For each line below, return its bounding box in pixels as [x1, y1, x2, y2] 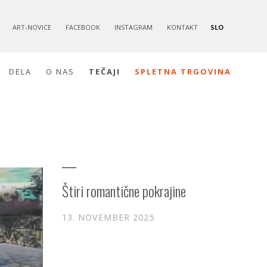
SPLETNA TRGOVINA [135, 66, 231, 77]
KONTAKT [167, 23, 198, 32]
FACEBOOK [66, 23, 100, 32]
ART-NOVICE [13, 23, 51, 32]
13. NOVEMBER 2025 [62, 212, 154, 223]
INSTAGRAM [114, 23, 153, 32]
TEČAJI [89, 66, 120, 77]
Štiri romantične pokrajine [62, 180, 186, 201]
